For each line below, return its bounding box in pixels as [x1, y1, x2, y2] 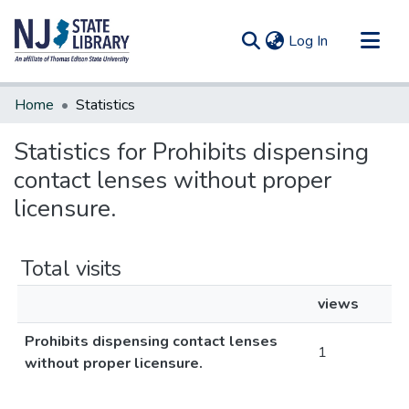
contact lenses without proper [14, 164, 331, 196]
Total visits [21, 254, 121, 283]
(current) [327, 30, 381, 50]
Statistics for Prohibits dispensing [14, 136, 369, 168]
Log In [288, 31, 328, 51]
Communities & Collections [15, 87, 183, 107]
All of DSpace [15, 116, 103, 136]
